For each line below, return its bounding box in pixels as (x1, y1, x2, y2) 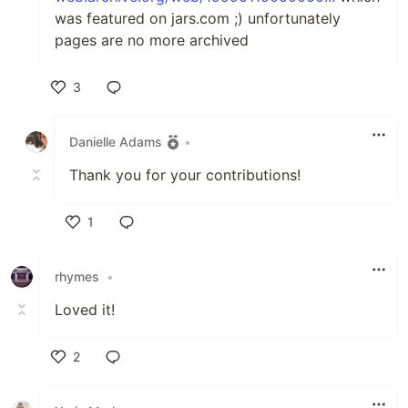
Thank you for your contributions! (69, 165, 301, 184)
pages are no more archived (55, 30, 249, 49)
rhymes (55, 269, 99, 285)
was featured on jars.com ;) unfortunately (55, 8, 341, 27)
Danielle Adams (69, 134, 162, 150)
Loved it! (55, 300, 115, 319)
